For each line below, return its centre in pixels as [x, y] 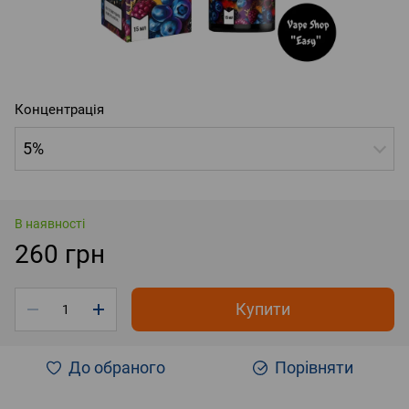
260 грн [60, 254]
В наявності [50, 223]
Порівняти [314, 367]
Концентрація [59, 109]
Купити [263, 309]
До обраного [117, 367]
